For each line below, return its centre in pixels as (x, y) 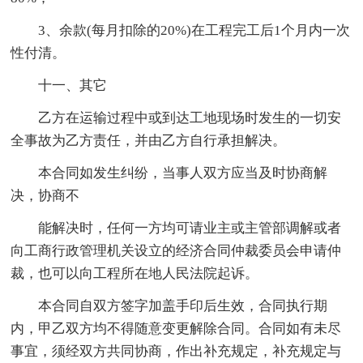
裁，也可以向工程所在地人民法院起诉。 (135, 273)
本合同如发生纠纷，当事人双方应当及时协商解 (183, 173)
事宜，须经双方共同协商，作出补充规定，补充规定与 (176, 351)
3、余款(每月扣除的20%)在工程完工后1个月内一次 (194, 30)
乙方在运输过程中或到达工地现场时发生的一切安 (190, 117)
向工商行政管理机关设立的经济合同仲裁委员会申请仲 (176, 250)
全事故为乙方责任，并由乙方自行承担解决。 (149, 140)
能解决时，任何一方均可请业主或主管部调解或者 (190, 228)
